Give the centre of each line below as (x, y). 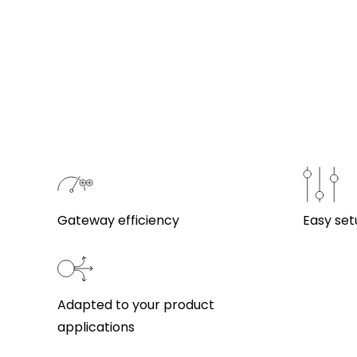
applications (96, 327)
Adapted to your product (136, 305)
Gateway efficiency (118, 220)
